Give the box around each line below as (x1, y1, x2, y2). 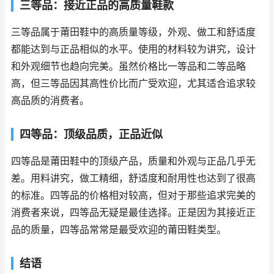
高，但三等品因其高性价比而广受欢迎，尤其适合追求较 (11, 78, 256, 90)
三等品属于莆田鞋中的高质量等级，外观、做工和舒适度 (11, 26, 256, 39)
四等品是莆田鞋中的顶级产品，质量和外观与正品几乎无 (11, 155, 256, 168)
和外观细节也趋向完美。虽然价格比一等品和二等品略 (11, 61, 246, 73)
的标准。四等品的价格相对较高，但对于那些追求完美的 (11, 190, 256, 202)
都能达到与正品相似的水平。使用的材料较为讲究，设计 (11, 43, 256, 56)
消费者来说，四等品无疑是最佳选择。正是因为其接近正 (11, 207, 256, 219)
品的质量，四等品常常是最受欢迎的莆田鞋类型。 (11, 224, 226, 236)
